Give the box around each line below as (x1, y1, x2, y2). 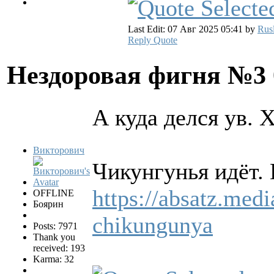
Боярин (33, 199, 64, 210)
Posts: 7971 (33, 221, 78, 232)
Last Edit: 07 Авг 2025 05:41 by (128, 24, 257, 35)
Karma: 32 (33, 254, 74, 265)
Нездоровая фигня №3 (7, 61, 273, 90)
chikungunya (92, 212, 213, 239)
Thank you (33, 232, 75, 243)
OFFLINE (33, 188, 74, 199)
